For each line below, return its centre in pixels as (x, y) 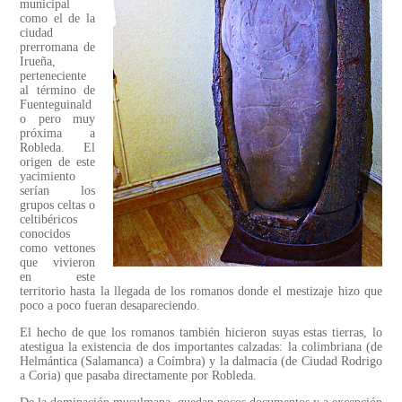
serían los (57, 191)
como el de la (57, 19)
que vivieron (57, 263)
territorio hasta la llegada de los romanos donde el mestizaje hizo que (201, 292)
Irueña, (38, 62)
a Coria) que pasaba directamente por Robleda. (138, 376)
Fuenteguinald (56, 105)
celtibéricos (48, 220)
